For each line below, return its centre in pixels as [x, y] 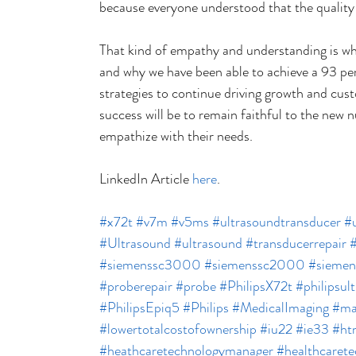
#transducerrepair [296, 244]
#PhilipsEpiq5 [139, 308]
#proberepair [136, 286]
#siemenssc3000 [150, 265]
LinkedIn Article [146, 179]
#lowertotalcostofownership [178, 329]
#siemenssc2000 [255, 265]
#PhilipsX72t [256, 286]
